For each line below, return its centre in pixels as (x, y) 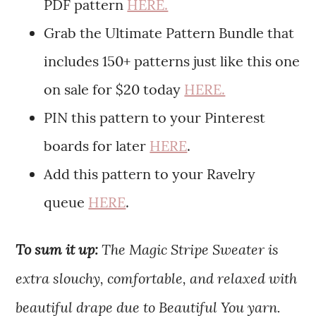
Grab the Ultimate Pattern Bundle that (169, 33)
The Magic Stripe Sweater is (190, 249)
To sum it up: (59, 249)
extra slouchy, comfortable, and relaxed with (157, 278)
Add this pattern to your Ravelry (150, 174)
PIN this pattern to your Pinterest (155, 118)
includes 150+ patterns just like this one (172, 61)
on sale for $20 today (114, 90)
